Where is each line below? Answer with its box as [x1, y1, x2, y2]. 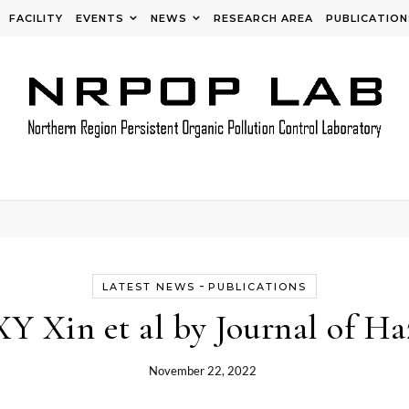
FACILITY [8, 12, 63, 25]
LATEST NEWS [102, 280, 195, 293]
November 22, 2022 [149, 363, 257, 378]
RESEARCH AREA [213, 12, 313, 25]
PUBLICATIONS [208, 280, 307, 293]
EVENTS [75, 12, 124, 25]
